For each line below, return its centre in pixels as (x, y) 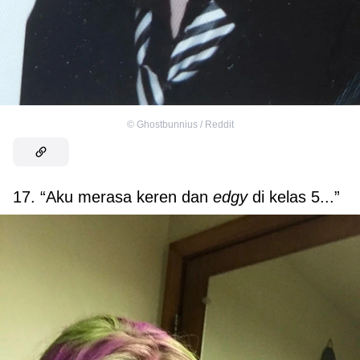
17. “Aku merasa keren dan (113, 196)
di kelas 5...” (296, 196)
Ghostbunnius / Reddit (185, 124)
